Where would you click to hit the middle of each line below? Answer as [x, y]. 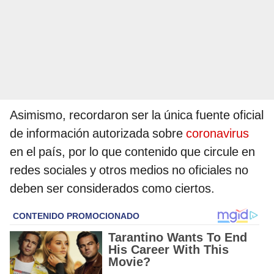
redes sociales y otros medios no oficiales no [129, 170]
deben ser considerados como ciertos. [112, 188]
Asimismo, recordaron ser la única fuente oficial [137, 115]
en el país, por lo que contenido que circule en [132, 151]
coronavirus [217, 133]
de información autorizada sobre [98, 133]
